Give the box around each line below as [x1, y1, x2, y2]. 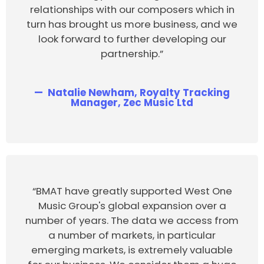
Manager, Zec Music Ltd [71, 95, 193, 110]
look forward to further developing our [38, 32, 226, 47]
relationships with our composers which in [29, 2, 235, 17]
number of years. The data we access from [25, 213, 239, 227]
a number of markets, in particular [48, 228, 216, 242]
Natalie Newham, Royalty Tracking [45, 85, 230, 100]
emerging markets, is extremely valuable [31, 243, 233, 257]
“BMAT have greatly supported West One [32, 184, 232, 198]
